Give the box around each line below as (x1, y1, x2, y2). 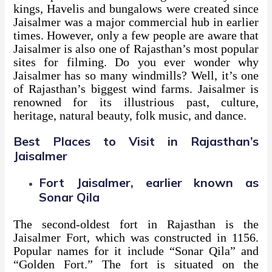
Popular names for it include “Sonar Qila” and (13, 245, 259, 257)
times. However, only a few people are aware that (13, 29, 259, 42)
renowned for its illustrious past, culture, (13, 96, 259, 109)
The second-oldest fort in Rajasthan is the (13, 218, 259, 231)
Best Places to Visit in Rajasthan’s (13, 134, 259, 149)
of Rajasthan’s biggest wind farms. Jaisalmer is (13, 83, 259, 95)
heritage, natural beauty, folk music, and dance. (13, 109, 246, 122)
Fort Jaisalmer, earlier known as (38, 175, 259, 191)
